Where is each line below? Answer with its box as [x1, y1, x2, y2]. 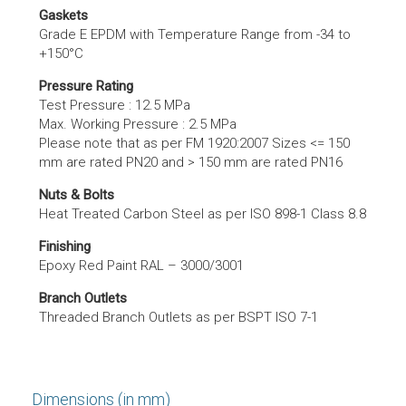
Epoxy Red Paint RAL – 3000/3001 [39, 257, 244, 274]
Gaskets [39, 7, 88, 24]
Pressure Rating [39, 78, 133, 94]
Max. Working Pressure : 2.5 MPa [39, 116, 237, 132]
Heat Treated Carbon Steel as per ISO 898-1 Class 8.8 [39, 206, 366, 222]
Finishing [39, 238, 91, 255]
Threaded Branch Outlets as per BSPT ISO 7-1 [39, 309, 318, 325]
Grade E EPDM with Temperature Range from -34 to [39, 26, 351, 43]
